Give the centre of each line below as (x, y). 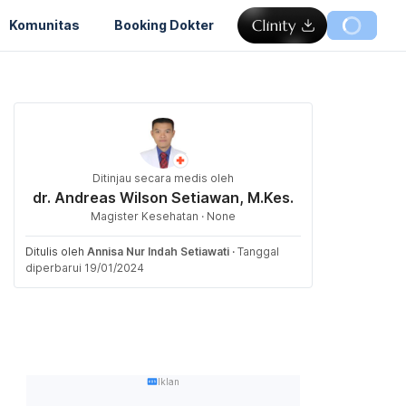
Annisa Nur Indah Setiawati (158, 251)
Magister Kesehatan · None (163, 216)
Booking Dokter (164, 24)
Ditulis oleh (56, 251)
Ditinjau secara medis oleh (163, 178)
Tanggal (258, 251)
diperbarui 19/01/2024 (85, 268)
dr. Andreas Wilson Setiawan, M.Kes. (163, 198)
